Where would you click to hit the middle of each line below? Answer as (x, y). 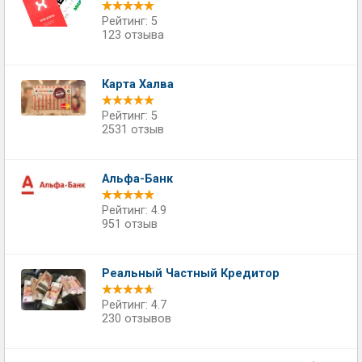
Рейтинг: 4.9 (134, 210)
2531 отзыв (133, 130)
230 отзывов (137, 319)
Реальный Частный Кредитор (191, 274)
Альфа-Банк (137, 179)
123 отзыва (133, 35)
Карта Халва (138, 84)
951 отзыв (130, 224)
